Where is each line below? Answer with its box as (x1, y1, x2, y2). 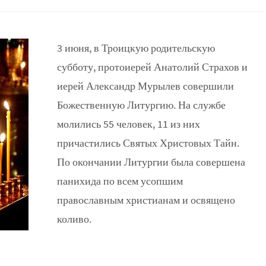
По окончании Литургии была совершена (57, 155, 245, 169)
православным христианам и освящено (57, 193, 235, 207)
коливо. (57, 212, 91, 226)
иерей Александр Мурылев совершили (57, 79, 234, 93)
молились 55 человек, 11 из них (57, 117, 200, 131)
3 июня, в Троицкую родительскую (57, 41, 215, 55)
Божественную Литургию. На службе (57, 98, 226, 112)
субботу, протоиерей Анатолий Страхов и (57, 60, 248, 74)
